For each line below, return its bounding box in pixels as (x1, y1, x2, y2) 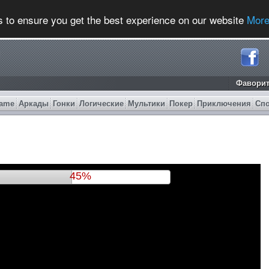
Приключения (197, 99, 251, 108)
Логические (79, 99, 124, 108)
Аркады (19, 99, 49, 108)
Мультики (128, 99, 165, 108)
